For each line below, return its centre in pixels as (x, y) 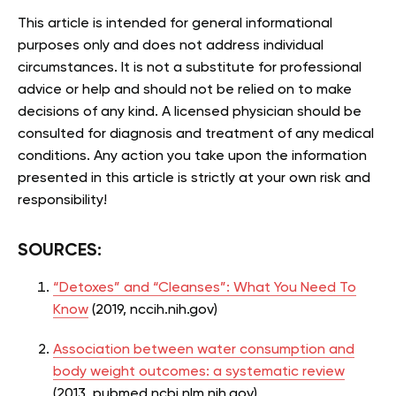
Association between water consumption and (204, 350)
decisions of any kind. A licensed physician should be (190, 112)
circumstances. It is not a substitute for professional (190, 68)
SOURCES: (60, 251)
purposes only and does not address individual (171, 46)
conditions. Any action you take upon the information (192, 156)
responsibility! (62, 200)
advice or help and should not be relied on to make (185, 90)
